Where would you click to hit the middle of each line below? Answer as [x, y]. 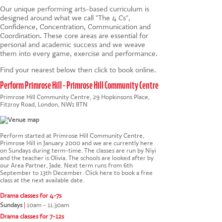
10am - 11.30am [47, 205]
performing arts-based [73, 9]
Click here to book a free [119, 173]
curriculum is [129, 9]
